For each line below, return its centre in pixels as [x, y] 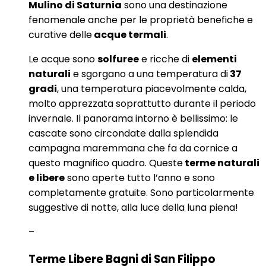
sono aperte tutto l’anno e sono [140, 178]
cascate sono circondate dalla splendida [123, 134]
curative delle [60, 35]
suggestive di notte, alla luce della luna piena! [133, 208]
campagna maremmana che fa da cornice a [133, 148]
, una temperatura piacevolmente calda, [152, 89]
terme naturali [221, 163]
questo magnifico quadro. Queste [106, 163]
